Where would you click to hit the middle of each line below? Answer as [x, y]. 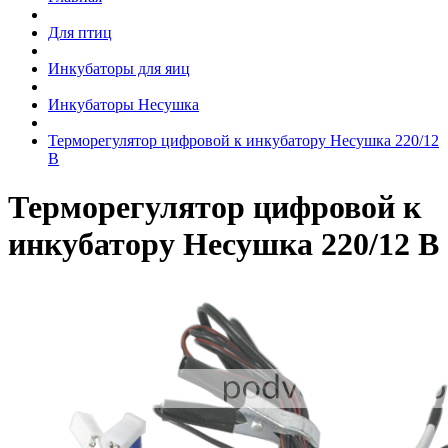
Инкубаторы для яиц [119, 68]
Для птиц [80, 32]
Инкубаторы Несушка [123, 104]
